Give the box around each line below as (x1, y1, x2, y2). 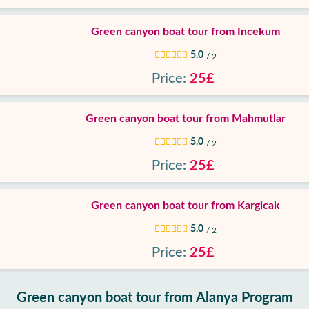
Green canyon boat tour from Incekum (91, 26, 280, 37)
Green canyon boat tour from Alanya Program (16, 291, 293, 305)
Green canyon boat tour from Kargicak (91, 200, 280, 211)
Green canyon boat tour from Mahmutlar (86, 113, 286, 124)
